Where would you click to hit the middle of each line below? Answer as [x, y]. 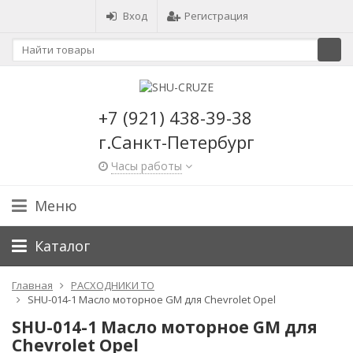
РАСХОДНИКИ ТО [113, 285]
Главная [32, 285]
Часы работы [147, 165]
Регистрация [216, 16]
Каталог [62, 245]
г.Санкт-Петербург [176, 141]
